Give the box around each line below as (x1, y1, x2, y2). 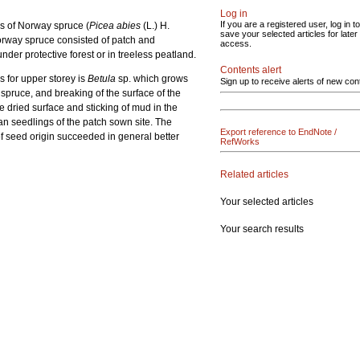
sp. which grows (118, 73, 188, 84)
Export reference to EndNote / (220, 127, 337, 137)
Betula (88, 73, 118, 84)
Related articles (220, 168, 288, 180)
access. (220, 39, 252, 48)
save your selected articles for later (220, 29, 358, 39)
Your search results (220, 223, 304, 235)
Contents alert (220, 64, 281, 76)
